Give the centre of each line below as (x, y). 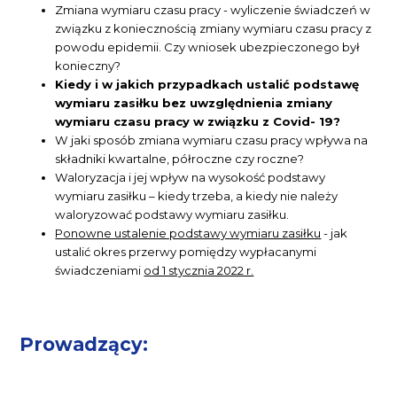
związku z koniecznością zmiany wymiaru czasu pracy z (214, 28)
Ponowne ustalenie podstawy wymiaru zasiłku (188, 233)
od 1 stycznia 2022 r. (199, 270)
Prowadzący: (84, 344)
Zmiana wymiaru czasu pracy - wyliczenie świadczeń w (213, 9)
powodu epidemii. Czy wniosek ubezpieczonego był (208, 47)
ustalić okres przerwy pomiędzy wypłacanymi (186, 251)
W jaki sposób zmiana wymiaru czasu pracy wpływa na (212, 140)
